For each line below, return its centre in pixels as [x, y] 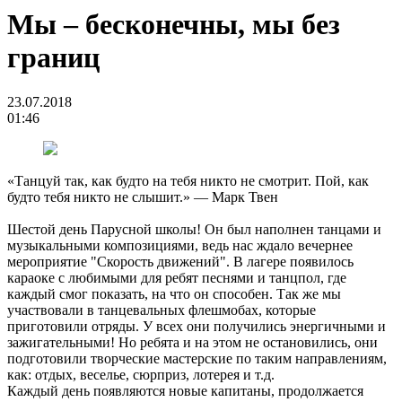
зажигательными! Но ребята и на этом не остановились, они [192, 342]
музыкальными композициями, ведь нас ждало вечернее [180, 245]
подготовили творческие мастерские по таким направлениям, [197, 358]
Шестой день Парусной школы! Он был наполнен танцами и [194, 229]
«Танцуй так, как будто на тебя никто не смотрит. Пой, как [188, 180]
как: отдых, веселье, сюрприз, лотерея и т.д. [141, 374]
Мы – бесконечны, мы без [174, 25]
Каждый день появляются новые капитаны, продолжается [185, 390]
